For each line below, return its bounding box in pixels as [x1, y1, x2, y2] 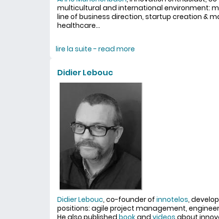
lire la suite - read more [56, 44, 135, 54]
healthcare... [57, 21, 100, 30]
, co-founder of [103, 195, 156, 204]
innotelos [156, 195, 188, 204]
